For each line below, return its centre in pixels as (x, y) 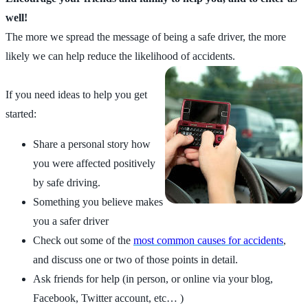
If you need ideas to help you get (76, 94)
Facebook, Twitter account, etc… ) (108, 298)
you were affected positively (94, 163)
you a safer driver (71, 221)
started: (21, 113)
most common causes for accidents (208, 240)
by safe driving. (67, 182)
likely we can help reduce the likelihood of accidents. (120, 56)
